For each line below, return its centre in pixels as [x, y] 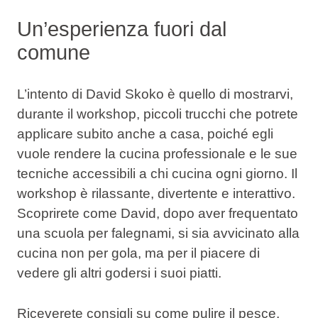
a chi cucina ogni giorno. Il [216, 174]
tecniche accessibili [76, 174]
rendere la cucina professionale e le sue [175, 154]
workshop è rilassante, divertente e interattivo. [156, 194]
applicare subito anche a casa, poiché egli [145, 134]
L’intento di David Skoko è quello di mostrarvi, [155, 94]
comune [53, 52]
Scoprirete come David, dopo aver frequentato [157, 214]
